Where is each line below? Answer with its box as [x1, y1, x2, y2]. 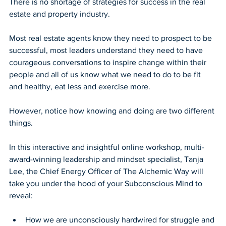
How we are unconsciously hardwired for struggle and [25, 215, 216, 224]
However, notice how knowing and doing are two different [9, 106, 216, 115]
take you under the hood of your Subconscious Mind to [9, 179, 204, 188]
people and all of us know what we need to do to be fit [9, 70, 203, 79]
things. [9, 118, 33, 127]
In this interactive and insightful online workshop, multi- [9, 142, 204, 151]
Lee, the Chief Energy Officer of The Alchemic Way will [9, 166, 205, 176]
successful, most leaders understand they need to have [9, 45, 205, 54]
